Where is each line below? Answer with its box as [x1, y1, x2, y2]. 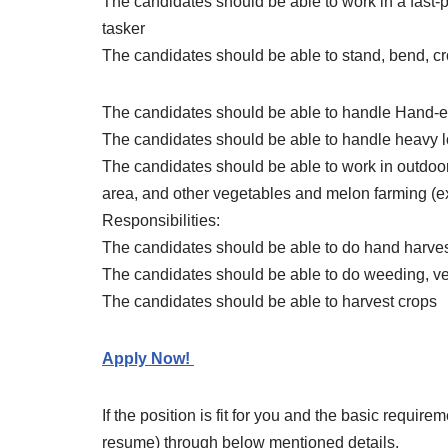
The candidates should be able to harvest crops [102, 293, 437, 311]
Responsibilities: [102, 212, 220, 230]
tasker [102, 20, 145, 38]
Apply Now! [102, 350, 194, 368]
